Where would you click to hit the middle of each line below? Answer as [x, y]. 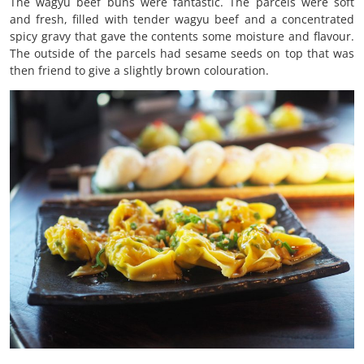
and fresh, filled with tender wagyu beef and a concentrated [182, 19]
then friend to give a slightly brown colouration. [139, 71]
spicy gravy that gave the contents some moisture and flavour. [182, 37]
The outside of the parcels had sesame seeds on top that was [182, 54]
